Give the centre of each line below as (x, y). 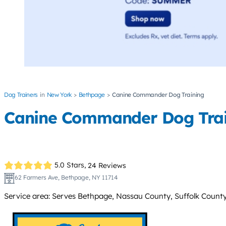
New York (59, 95)
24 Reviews (107, 165)
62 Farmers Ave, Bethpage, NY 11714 (66, 177)
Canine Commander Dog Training (158, 95)
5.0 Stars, (70, 165)
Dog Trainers (21, 95)
